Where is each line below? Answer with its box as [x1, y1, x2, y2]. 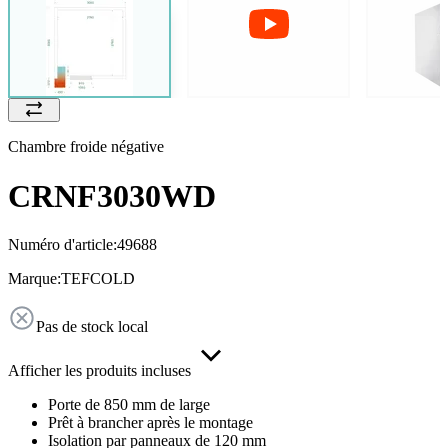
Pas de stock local [36, 318, 148, 336]
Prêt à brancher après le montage [48, 414, 253, 432]
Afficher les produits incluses [8, 362, 191, 380]
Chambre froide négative [8, 138, 164, 156]
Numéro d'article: [8, 236, 117, 254]
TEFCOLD [61, 270, 135, 288]
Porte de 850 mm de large [48, 396, 210, 414]
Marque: [8, 270, 61, 288]
